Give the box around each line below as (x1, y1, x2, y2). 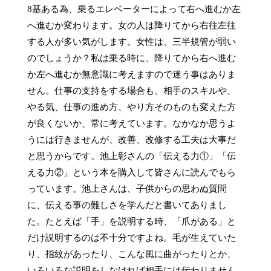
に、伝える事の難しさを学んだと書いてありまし (27, 200, 227, 211)
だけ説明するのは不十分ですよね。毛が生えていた (27, 233, 236, 243)
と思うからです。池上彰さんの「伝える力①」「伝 (27, 151, 236, 162)
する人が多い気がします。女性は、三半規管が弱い (27, 37, 236, 47)
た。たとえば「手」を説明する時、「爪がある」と (27, 217, 236, 227)
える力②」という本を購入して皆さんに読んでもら (27, 168, 236, 178)
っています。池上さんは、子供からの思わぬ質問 (27, 184, 227, 194)
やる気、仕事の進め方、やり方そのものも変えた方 (27, 102, 236, 113)
